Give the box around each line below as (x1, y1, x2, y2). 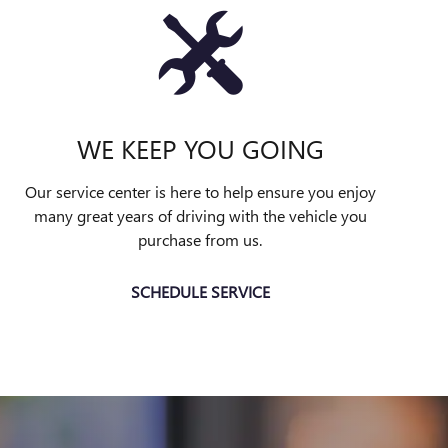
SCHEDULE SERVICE (130, 281, 270, 303)
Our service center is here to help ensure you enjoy (24, 181, 376, 202)
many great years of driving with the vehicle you (33, 205, 367, 226)
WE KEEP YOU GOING (76, 130, 324, 166)
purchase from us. (138, 229, 262, 250)
